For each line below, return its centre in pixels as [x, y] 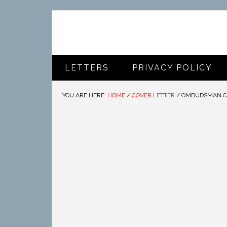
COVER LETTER [153, 95]
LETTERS [87, 68]
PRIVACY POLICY [172, 68]
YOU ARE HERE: [85, 95]
